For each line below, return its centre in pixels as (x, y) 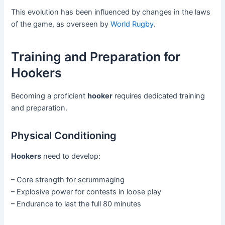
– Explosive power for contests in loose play (86, 192)
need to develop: (71, 156)
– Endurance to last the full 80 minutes (76, 204)
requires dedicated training (159, 96)
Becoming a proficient (49, 96)
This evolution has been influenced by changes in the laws (111, 12)
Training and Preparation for (96, 57)
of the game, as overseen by (61, 24)
